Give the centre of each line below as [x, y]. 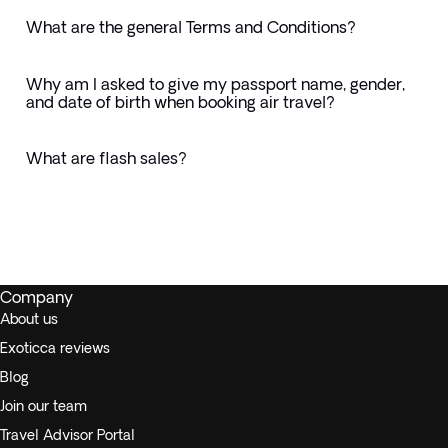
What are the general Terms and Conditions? [190, 27]
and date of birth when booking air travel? [180, 101]
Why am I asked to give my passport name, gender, [215, 83]
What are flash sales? [106, 158]
